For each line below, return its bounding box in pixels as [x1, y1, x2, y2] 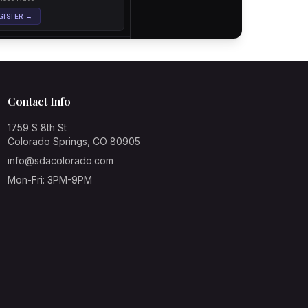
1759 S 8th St [7, 122, 67, 133]
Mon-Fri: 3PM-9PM [7, 174, 92, 186]
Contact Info [7, 94, 71, 109]
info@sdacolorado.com [7, 155, 113, 166]
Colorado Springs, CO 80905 [7, 135, 140, 147]
